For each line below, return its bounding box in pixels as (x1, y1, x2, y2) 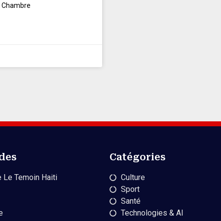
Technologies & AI (120, 208, 184, 218)
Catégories (110, 151, 166, 163)
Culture (120, 172, 145, 182)
